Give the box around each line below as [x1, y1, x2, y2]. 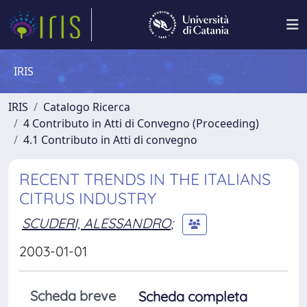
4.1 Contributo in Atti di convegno [23, 132, 197, 147]
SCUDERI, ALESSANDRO [22, 214, 171, 232]
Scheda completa [138, 288, 247, 305]
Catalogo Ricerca [43, 99, 130, 114]
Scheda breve [30, 287, 116, 304]
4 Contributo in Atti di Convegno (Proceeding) [23, 116, 259, 131]
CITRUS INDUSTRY [19, 188, 156, 208]
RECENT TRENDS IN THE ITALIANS [19, 169, 271, 189]
